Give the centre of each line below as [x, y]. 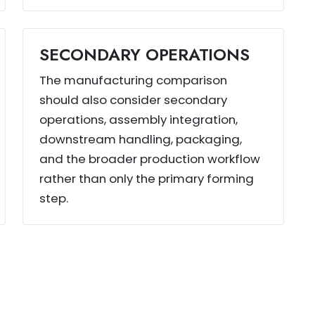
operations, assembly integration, [139, 119]
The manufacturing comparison [134, 80]
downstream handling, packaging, [141, 139]
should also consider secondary [134, 99]
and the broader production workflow [150, 159]
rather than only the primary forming [147, 178]
